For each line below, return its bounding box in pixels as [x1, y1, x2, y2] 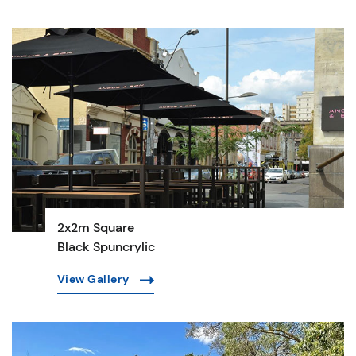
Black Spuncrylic [56, 238, 155, 255]
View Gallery [56, 271, 133, 286]
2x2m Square [56, 219, 134, 236]
